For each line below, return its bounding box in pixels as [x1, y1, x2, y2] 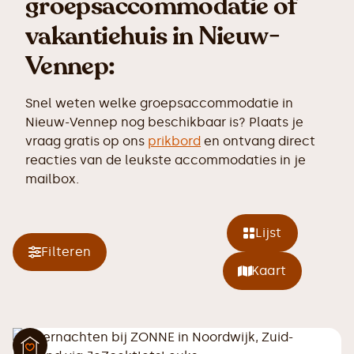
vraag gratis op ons [25, 134, 148, 149]
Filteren [41, 244, 91, 259]
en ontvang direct [201, 134, 315, 149]
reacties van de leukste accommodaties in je [25, 153, 306, 168]
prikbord [148, 134, 201, 149]
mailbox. [25, 171, 79, 186]
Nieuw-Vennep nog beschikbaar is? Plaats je [25, 115, 303, 130]
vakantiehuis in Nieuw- [25, 19, 280, 54]
